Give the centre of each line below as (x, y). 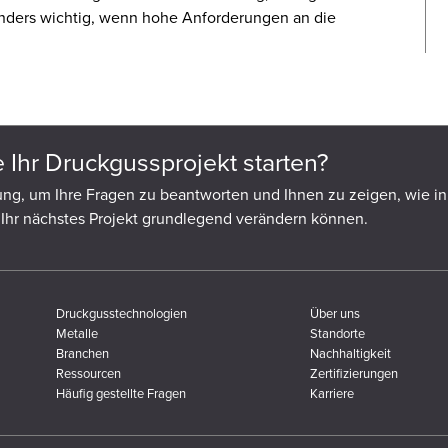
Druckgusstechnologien (121, 312)
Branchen (82, 352)
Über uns (335, 312)
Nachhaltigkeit (350, 352)
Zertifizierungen (354, 372)
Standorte (337, 332)
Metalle (77, 332)
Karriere (332, 392)
